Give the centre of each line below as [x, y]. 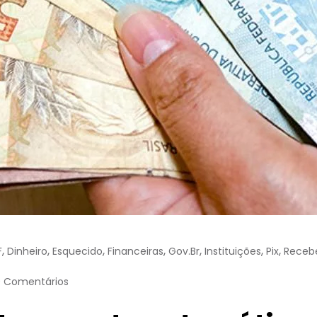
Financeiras [136, 251]
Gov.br [184, 251]
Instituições [233, 251]
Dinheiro [27, 251]
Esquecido [77, 251]
